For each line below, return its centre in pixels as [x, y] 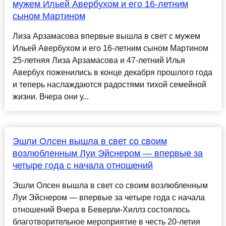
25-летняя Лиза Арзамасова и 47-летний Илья [99, 61]
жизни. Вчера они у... [50, 97]
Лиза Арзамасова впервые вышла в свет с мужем [106, 36]
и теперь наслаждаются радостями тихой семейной [109, 85]
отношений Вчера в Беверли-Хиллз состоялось [101, 210]
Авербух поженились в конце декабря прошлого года [112, 73]
